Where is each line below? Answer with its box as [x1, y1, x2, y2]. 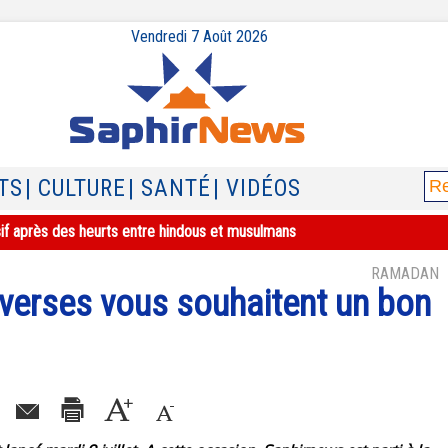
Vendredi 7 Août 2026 [130, 27, 268, 46]
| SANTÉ [128, 175, 211, 202]
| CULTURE [25, 175, 126, 202]
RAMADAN [371, 264, 439, 283]
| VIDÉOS [213, 175, 301, 202]
